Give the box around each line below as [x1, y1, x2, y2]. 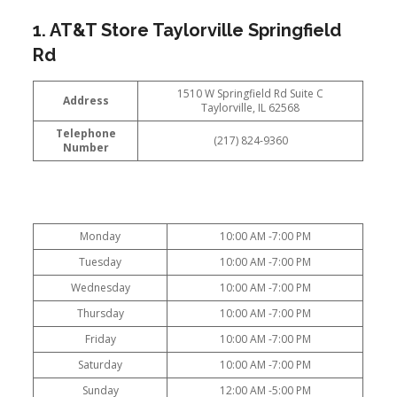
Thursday [76, 305, 124, 321]
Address [62, 93, 109, 108]
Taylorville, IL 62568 [201, 100, 300, 115]
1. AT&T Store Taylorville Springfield [33, 19, 342, 41]
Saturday [78, 356, 123, 372]
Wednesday [70, 279, 130, 295]
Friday [84, 331, 116, 346]
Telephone [55, 126, 116, 141]
